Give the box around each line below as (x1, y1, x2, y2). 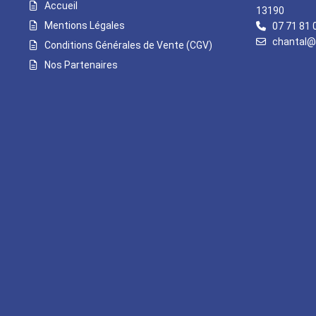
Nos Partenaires (44, 59, 118, 71)
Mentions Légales (44, 20, 125, 31)
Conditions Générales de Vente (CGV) (44, 39, 212, 51)
